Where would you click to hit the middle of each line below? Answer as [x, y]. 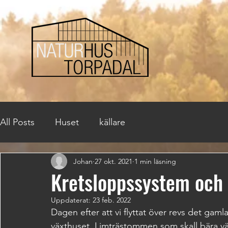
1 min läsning [155, 161]
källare [112, 122]
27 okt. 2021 [113, 161]
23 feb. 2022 [112, 200]
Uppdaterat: [72, 200]
